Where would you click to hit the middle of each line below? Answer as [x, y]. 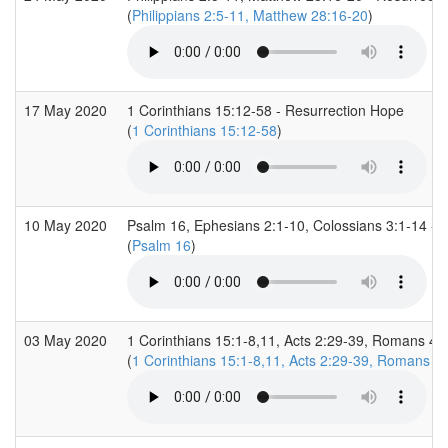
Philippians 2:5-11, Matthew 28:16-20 [250, 14]
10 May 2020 [67, 224]
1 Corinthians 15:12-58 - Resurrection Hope [265, 109]
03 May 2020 [67, 339]
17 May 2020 [67, 109]
